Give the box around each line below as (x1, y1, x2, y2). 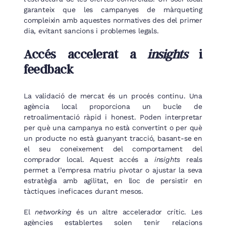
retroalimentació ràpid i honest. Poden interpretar (24, 112, 202, 121)
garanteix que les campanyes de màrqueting (24, 6, 202, 14)
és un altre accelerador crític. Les (71, 207, 202, 216)
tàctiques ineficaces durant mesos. (24, 187, 143, 195)
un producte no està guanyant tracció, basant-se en (24, 134, 202, 142)
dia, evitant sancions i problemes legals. (24, 27, 159, 35)
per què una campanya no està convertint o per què (24, 123, 202, 132)
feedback (24, 62, 74, 77)
